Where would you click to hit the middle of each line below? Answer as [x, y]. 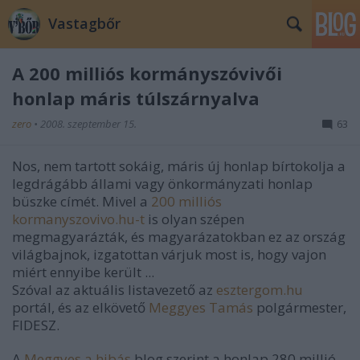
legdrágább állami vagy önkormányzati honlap [162, 184]
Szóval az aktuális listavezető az [114, 290]
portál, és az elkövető [80, 307]
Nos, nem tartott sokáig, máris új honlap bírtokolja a [179, 166]
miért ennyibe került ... [83, 272]
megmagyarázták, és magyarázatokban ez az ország [179, 237]
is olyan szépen [194, 219]
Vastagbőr [84, 23]
